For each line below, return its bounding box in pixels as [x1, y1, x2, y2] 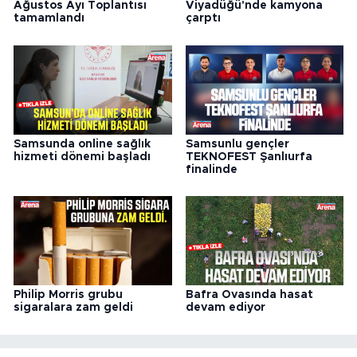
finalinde [185, 163, 237, 175]
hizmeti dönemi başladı [14, 151, 151, 163]
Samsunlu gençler [185, 138, 289, 150]
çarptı [185, 13, 221, 25]
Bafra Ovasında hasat [185, 289, 313, 301]
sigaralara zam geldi [14, 302, 133, 314]
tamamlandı [14, 13, 84, 25]
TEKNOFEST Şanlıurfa [185, 151, 312, 163]
